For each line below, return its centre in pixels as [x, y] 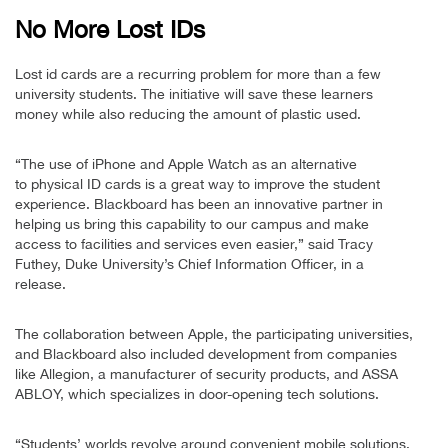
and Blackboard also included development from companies [206, 354]
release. [40, 284]
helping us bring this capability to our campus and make [192, 224]
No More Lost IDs [110, 29]
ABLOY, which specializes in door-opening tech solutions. [197, 394]
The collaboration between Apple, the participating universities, [214, 334]
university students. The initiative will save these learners [194, 94]
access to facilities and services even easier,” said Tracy [194, 244]
